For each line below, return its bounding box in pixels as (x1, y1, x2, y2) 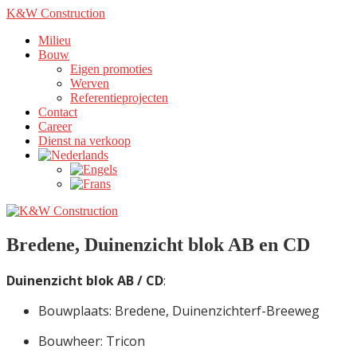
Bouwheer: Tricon (38, 331, 145, 350)
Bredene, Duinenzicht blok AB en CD (6, 233, 310, 255)
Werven (70, 76, 109, 90)
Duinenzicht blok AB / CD (6, 271, 163, 289)
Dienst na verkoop (38, 134, 131, 147)
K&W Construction (6, 6, 105, 20)
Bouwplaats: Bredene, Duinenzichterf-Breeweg (38, 301, 320, 320)
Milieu (38, 33, 71, 47)
